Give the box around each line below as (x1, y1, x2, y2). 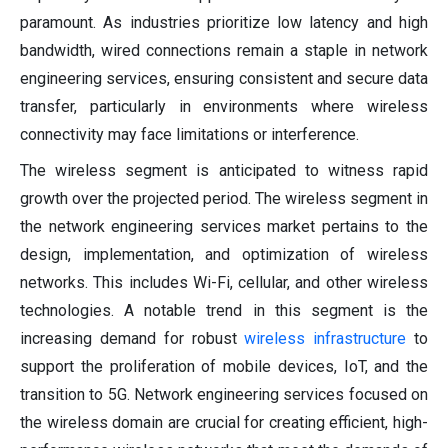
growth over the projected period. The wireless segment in (20, 188, 428, 208)
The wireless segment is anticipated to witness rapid (20, 160, 428, 180)
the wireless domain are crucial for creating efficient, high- (20, 412, 428, 432)
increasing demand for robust (20, 328, 245, 348)
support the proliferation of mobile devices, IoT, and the (20, 356, 428, 376)
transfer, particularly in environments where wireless (20, 96, 428, 116)
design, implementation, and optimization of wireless (20, 244, 428, 264)
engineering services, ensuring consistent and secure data (20, 68, 428, 88)
